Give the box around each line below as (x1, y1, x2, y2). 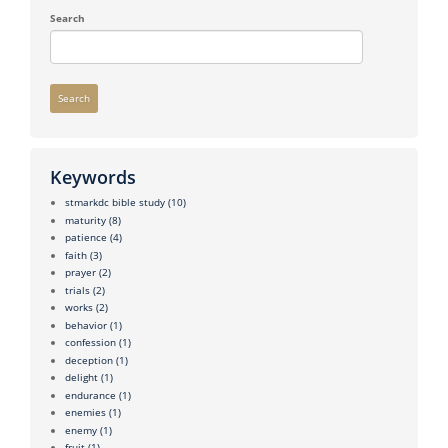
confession (65, 335, 116, 350)
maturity (65, 212, 106, 227)
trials (65, 282, 90, 297)
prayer (65, 265, 96, 280)
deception (65, 352, 113, 367)
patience (65, 230, 107, 245)
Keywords (50, 165, 136, 190)
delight (65, 370, 98, 385)
